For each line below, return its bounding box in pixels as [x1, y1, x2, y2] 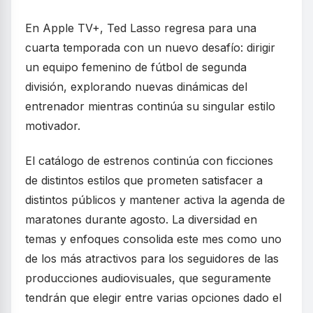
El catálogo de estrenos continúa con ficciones [25, 154, 273, 168]
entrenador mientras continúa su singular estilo [25, 99, 275, 113]
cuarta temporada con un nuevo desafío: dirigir [25, 41, 275, 54]
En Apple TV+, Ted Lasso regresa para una [25, 21, 256, 35]
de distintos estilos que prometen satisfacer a [25, 173, 263, 187]
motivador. [25, 119, 80, 133]
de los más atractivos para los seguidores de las [25, 252, 279, 265]
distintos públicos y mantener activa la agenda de [25, 193, 285, 207]
